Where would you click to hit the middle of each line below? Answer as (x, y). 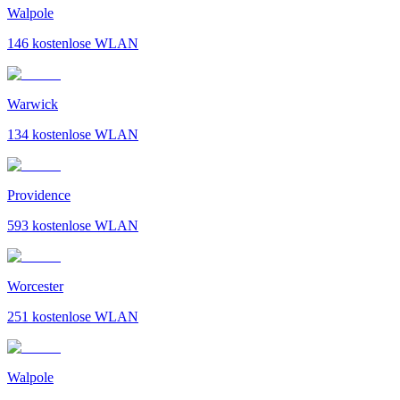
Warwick (33, 104)
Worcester (35, 286)
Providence (39, 195)
